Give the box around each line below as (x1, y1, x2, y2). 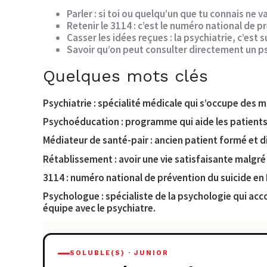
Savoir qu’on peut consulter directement (67, 43, 244, 56)
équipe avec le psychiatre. (43, 201, 156, 215)
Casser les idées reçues (67, 31, 168, 44)
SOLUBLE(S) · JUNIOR (69, 249, 169, 257)
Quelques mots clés (43, 66, 208, 86)
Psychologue (43, 190, 100, 203)
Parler (67, 7, 92, 20)
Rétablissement (43, 152, 113, 166)
